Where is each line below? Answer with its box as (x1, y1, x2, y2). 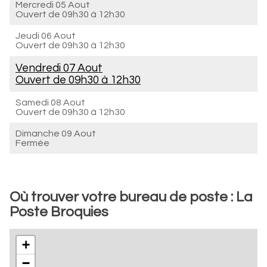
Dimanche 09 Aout (15, 129, 96, 138)
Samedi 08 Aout (15, 98, 85, 107)
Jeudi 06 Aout (15, 31, 76, 41)
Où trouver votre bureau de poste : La (10, 190, 253, 204)
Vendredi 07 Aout (15, 62, 103, 74)
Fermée (15, 138, 49, 148)
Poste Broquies (10, 204, 108, 219)
